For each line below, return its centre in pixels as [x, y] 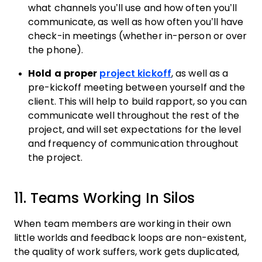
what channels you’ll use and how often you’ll [133, 8]
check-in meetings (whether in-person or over [138, 36]
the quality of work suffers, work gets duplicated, [127, 252]
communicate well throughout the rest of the [134, 116]
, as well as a [200, 73]
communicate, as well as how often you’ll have [136, 22]
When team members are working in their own [123, 224]
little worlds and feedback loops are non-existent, [130, 238]
